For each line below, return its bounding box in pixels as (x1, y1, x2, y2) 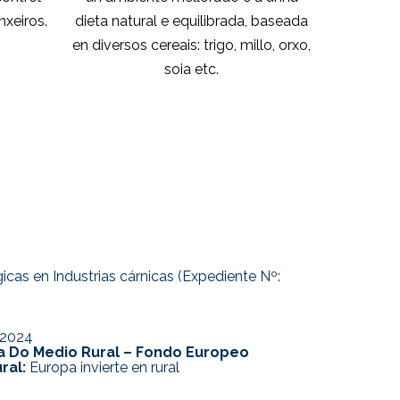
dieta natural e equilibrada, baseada (75, 12, 309, 29)
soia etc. (164, 60, 220, 78)
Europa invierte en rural (26, 359, 179, 377)
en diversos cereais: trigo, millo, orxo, (72, 36, 312, 54)
